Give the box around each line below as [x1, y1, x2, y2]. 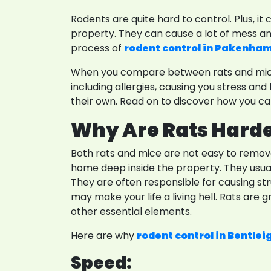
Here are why [71, 229, 137, 243]
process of [71, 41, 124, 55]
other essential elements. [71, 204, 192, 218]
